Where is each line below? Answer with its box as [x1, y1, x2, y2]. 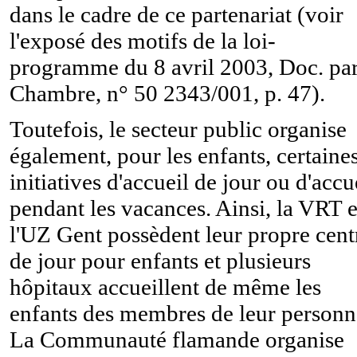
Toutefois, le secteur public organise [10, 116, 347, 142]
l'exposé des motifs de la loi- [10, 27, 276, 53]
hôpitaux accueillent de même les [10, 273, 321, 300]
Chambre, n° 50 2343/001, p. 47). [10, 80, 325, 106]
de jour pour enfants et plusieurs [10, 247, 311, 273]
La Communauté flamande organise [10, 326, 344, 352]
